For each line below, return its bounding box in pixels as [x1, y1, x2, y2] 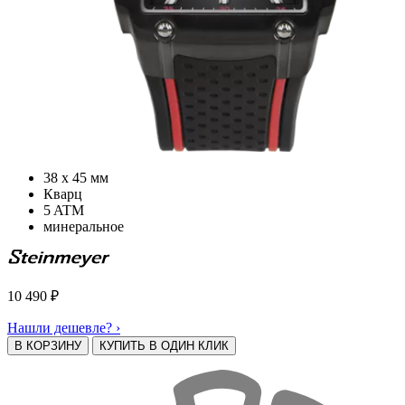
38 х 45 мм [43, 169, 108, 185]
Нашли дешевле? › [7, 319, 120, 335]
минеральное [43, 218, 124, 234]
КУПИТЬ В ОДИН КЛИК [99, 338, 229, 353]
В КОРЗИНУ [14, 338, 81, 353]
